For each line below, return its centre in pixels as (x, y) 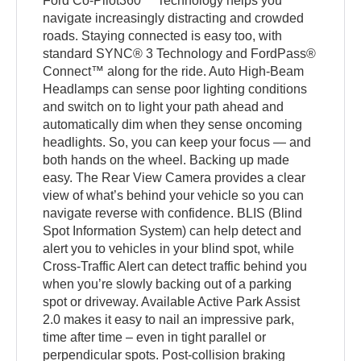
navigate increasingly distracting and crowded (174, 18)
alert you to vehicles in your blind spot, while (169, 248)
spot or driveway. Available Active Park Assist (172, 301)
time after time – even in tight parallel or (155, 337)
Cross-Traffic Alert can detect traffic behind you (175, 266)
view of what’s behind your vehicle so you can (174, 195)
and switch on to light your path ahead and (164, 106)
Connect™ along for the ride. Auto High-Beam (174, 71)
